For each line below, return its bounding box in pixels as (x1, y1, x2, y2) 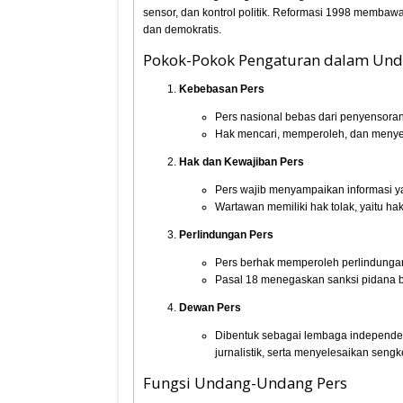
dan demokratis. (143, 23, 222, 36)
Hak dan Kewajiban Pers (179, 156, 305, 168)
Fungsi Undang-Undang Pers (143, 372, 348, 393)
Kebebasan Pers (179, 83, 265, 95)
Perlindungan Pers (179, 228, 274, 241)
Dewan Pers (179, 301, 242, 314)
